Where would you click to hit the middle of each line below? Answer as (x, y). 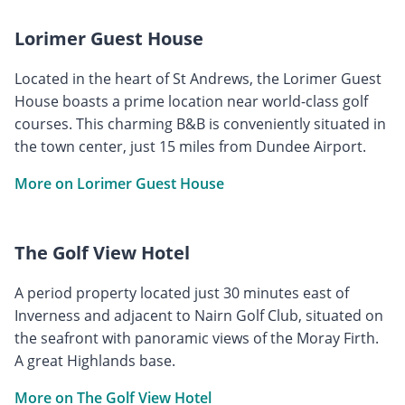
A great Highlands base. (95, 360)
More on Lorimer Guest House (119, 183)
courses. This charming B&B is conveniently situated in (200, 123)
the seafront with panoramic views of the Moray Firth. (197, 338)
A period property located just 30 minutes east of (182, 292)
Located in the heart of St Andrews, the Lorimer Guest (198, 78)
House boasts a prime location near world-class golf (191, 101)
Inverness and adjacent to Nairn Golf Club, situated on (199, 315)
